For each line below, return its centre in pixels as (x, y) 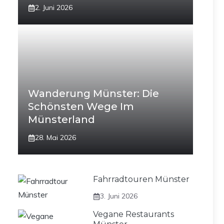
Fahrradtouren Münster (141, 179)
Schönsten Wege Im (81, 106)
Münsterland (61, 119)
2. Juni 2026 (54, 7)
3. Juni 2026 (119, 196)
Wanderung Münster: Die (93, 93)
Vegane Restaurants (133, 214)
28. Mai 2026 (55, 137)
